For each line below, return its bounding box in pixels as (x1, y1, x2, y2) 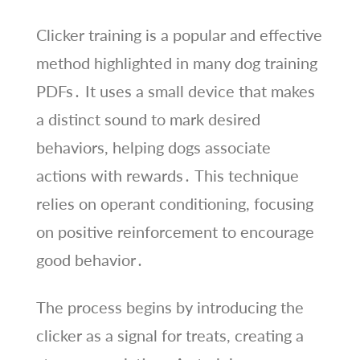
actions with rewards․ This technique (35, 165, 299, 185)
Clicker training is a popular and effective (35, 24, 322, 44)
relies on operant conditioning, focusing (35, 193, 313, 213)
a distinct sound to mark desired (35, 108, 260, 129)
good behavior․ (35, 249, 144, 269)
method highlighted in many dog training (35, 52, 317, 72)
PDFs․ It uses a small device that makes (35, 80, 315, 100)
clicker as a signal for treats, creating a (35, 325, 304, 345)
